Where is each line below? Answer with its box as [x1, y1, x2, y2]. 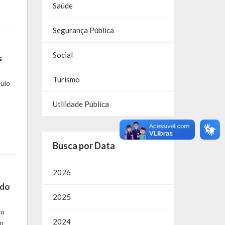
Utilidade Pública [52, 99, 109, 109]
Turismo [52, 75, 80, 84]
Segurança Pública [52, 26, 114, 35]
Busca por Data [52, 140, 115, 152]
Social [52, 50, 73, 60]
